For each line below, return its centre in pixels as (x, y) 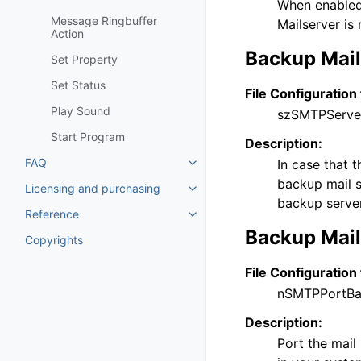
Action (67, 33)
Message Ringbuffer (104, 21)
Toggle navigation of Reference (274, 219)
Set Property (84, 59)
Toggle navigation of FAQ (258, 168)
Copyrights (54, 240)
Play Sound (81, 111)
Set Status (78, 85)
